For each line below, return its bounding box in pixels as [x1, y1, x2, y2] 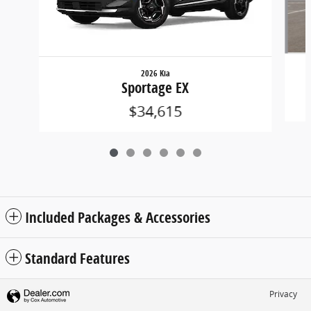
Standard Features [25, 248, 130, 268]
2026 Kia [140, 67, 170, 79]
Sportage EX [121, 77, 190, 97]
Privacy [269, 288, 297, 299]
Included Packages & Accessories [25, 207, 210, 227]
